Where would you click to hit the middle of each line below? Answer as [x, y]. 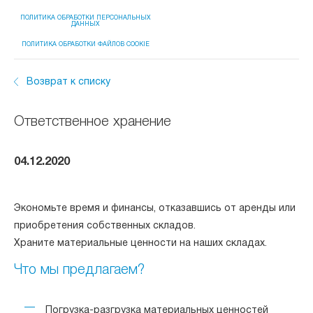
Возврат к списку [68, 82]
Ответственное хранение [93, 122]
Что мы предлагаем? [79, 270]
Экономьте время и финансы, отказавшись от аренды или [155, 209]
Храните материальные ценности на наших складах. [142, 243]
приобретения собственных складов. [105, 226]
